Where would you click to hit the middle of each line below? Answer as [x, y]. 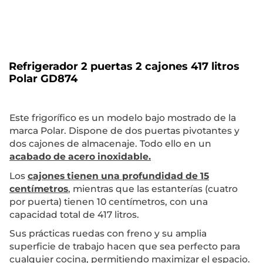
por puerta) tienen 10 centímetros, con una [109, 201]
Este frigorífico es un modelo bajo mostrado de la [123, 118]
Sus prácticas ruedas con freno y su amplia [108, 233]
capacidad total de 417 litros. [74, 214]
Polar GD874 [43, 79]
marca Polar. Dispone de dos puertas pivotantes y [124, 131]
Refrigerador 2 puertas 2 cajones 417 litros [124, 67]
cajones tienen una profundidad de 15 [118, 176]
